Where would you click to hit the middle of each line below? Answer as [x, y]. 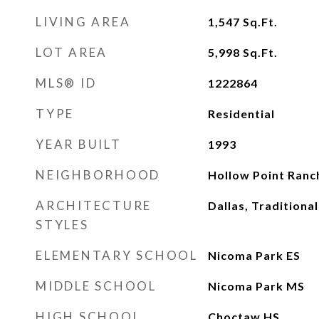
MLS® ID [66, 83]
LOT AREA [72, 52]
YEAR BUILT [79, 144]
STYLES [62, 225]
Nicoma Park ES [254, 255]
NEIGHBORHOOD [98, 175]
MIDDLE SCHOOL [96, 286]
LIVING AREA [83, 22]
